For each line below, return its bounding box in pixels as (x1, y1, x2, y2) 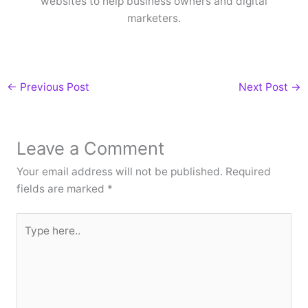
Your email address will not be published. (16, 165, 223, 179)
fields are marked (16, 182, 107, 196)
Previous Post (17, 80, 90, 94)
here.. (15, 232, 44, 245)
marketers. (127, 11, 181, 25)
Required (225, 165, 271, 179)
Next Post (238, 80, 291, 94)
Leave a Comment (16, 137, 164, 159)
